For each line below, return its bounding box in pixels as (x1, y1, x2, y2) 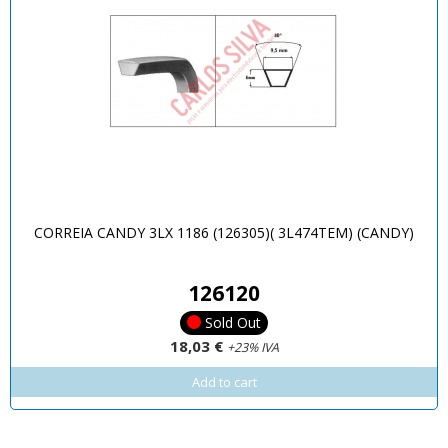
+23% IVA (226, 339, 279, 357)
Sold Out (205, 312, 261, 332)
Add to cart (191, 373, 257, 392)
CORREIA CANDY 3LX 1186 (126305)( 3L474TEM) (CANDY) (34, 223, 414, 243)
